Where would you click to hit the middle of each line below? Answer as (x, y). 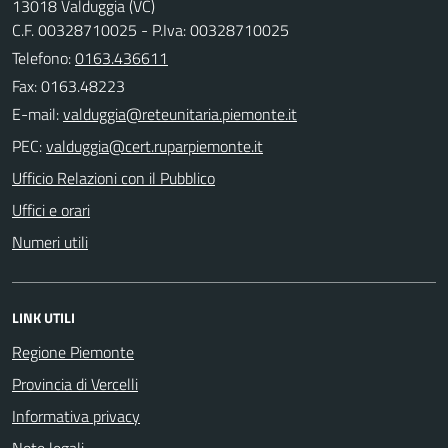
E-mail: (35, 113)
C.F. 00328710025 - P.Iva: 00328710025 (150, 29)
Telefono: (43, 57)
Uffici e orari (51, 209)
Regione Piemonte (73, 351)
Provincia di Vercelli (75, 383)
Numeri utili (50, 241)
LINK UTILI (43, 317)
